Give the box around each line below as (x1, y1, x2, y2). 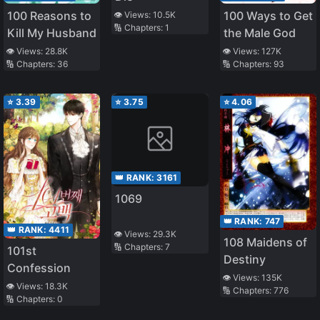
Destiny (223, 252, 266, 267)
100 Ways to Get (223, 8, 313, 23)
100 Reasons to (7, 8, 91, 23)
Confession (7, 260, 71, 275)
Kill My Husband (7, 25, 96, 40)
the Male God (223, 25, 296, 40)
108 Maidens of (223, 235, 307, 250)
